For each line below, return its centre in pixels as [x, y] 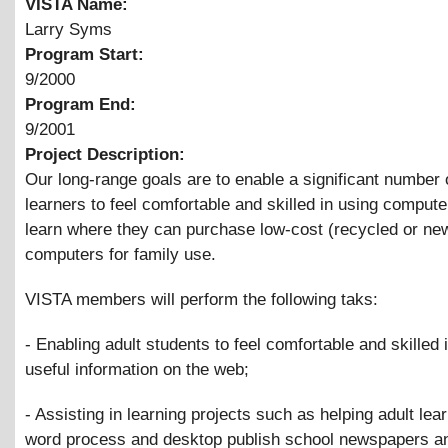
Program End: [83, 104]
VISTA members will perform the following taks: [201, 299]
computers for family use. [120, 254]
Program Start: [87, 54]
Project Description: [107, 154]
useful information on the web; [137, 369]
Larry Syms [68, 29]
